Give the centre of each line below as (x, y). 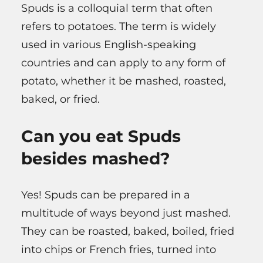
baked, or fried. (60, 99)
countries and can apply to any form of (123, 63)
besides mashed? (95, 158)
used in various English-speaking (109, 44)
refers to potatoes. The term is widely (119, 26)
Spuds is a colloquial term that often (117, 8)
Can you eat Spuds (101, 136)
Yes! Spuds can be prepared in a (106, 195)
